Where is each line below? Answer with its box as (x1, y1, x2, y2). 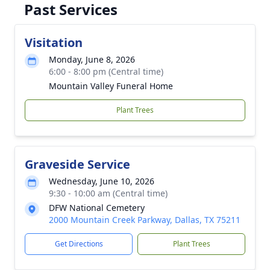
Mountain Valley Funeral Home (49, 80, 173, 92)
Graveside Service (25, 156, 130, 172)
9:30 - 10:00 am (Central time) (49, 187, 168, 199)
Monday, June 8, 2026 (49, 54, 135, 65)
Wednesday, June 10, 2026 (49, 175, 154, 187)
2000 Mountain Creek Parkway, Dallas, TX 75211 (49, 214, 240, 225)
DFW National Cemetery (49, 202, 145, 213)
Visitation (25, 34, 83, 51)
